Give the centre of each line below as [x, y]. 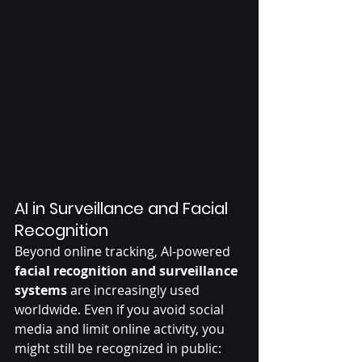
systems [41, 290]
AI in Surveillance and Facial [123, 209]
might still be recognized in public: [118, 349]
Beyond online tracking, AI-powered [124, 252]
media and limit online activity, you [121, 329]
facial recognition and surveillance [128, 271]
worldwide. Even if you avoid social [121, 310]
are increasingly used [135, 290]
